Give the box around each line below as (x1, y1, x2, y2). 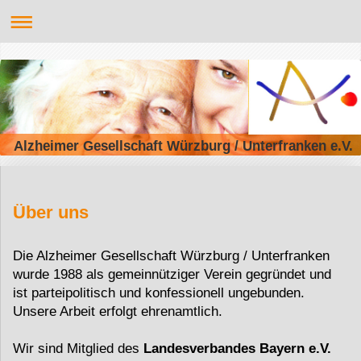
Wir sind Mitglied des (13, 340, 143, 356)
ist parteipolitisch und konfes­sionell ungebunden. (13, 284, 305, 301)
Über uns (13, 201, 89, 222)
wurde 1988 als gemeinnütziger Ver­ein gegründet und (13, 266, 331, 282)
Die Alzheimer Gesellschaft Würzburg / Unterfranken (13, 247, 330, 263)
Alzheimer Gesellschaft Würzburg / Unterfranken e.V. (14, 138, 354, 154)
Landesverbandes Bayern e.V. (143, 340, 331, 356)
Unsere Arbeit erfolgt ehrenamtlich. (13, 303, 222, 319)
